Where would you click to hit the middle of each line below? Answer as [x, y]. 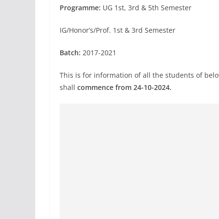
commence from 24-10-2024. [124, 87]
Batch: [71, 53]
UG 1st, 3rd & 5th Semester [147, 8]
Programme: [81, 8]
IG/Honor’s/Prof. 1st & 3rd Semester [118, 30]
